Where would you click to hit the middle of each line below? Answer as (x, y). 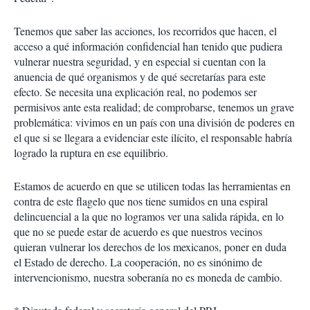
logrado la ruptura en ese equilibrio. (91, 153)
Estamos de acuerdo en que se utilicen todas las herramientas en (152, 186)
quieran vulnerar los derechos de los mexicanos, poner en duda (150, 247)
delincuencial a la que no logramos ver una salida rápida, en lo (149, 216)
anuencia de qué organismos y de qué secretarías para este (140, 76)
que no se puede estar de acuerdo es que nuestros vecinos (138, 231)
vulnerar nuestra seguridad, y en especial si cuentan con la (140, 61)
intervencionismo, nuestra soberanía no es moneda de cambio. (148, 277)
